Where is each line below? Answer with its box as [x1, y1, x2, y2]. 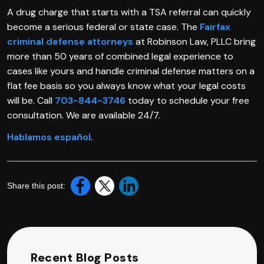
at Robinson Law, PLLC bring [133, 35, 256, 48]
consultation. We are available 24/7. [7, 108, 160, 121]
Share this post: [7, 180, 65, 190]
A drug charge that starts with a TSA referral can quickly [7, 5, 251, 18]
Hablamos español [7, 130, 91, 143]
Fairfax [200, 20, 230, 33]
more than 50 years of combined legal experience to [7, 49, 233, 62]
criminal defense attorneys [7, 35, 133, 48]
